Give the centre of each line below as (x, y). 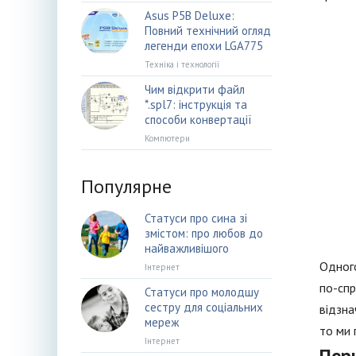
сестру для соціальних (204, 307)
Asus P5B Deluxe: (190, 15)
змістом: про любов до (204, 233)
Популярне (126, 186)
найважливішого (187, 248)
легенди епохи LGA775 (204, 46)
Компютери (167, 138)
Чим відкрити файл (195, 89)
